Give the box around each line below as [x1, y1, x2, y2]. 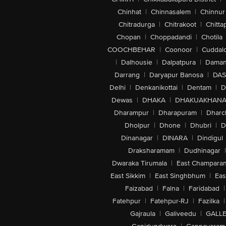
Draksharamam [128, 146, 175, 155]
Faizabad [125, 184, 153, 193]
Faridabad [188, 184, 219, 193]
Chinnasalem [150, 8, 191, 16]
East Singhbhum [154, 172, 205, 180]
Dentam [187, 83, 211, 92]
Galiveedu [165, 209, 196, 218]
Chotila [201, 33, 222, 41]
